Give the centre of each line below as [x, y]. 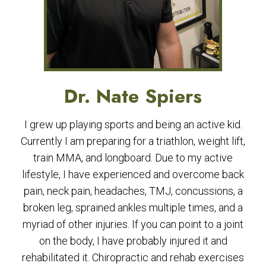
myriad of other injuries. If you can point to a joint [133, 224]
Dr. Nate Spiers [133, 96]
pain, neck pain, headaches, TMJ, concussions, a [133, 191]
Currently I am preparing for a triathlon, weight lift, [133, 141]
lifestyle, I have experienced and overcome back [133, 174]
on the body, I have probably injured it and [133, 241]
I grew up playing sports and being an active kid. [133, 124]
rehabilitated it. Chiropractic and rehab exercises [133, 257]
